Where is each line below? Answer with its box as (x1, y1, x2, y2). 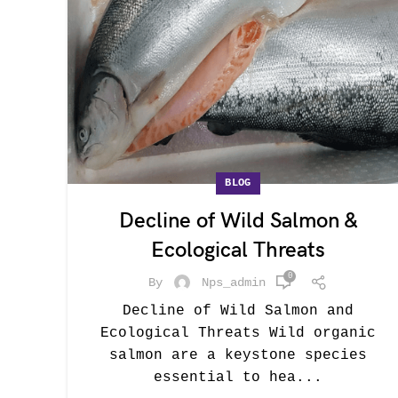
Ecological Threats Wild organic (100, 325, 376, 341)
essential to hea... (154, 370, 322, 386)
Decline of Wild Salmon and (123, 303, 354, 319)
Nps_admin (202, 275, 266, 290)
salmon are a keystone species (109, 347, 367, 363)
